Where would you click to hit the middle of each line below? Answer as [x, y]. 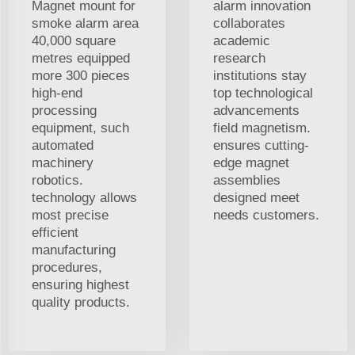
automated [63, 146]
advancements [256, 111]
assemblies [247, 181]
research [239, 59]
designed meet [256, 198]
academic [242, 41]
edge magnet [251, 163]
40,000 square [74, 41]
